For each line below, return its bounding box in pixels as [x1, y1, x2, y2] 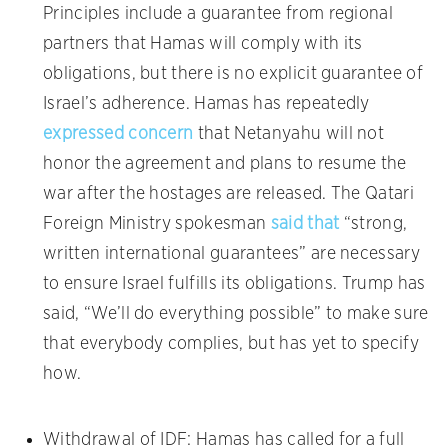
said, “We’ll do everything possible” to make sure [43, 305, 429, 324]
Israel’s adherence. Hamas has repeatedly [43, 95, 370, 114]
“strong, [339, 215, 408, 234]
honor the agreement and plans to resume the [43, 155, 407, 174]
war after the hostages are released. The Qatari [43, 185, 415, 204]
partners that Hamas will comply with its [43, 35, 363, 54]
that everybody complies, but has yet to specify [43, 335, 420, 354]
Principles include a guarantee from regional [43, 5, 394, 24]
